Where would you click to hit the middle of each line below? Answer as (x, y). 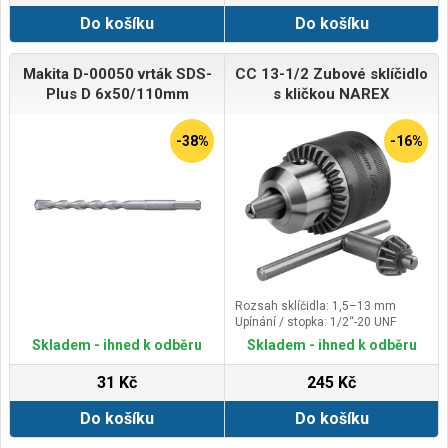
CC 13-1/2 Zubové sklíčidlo (331, 73)
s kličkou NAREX (331, 93)
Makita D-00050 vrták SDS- (117, 73)
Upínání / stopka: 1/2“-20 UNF (315, 321)
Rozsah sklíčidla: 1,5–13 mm (315, 305)
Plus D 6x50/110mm (117, 93)
